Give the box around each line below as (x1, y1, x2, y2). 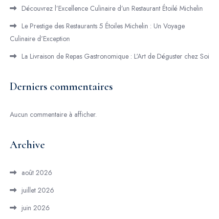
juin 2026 (22, 203, 50, 213)
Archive (10, 138, 45, 151)
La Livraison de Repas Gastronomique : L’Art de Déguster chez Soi (22, 51, 209, 61)
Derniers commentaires (10, 80, 113, 93)
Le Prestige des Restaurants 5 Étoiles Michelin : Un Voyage (22, 21, 185, 31)
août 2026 (22, 168, 52, 177)
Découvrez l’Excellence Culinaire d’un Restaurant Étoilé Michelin (22, 3, 203, 13)
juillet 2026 (22, 185, 54, 195)
